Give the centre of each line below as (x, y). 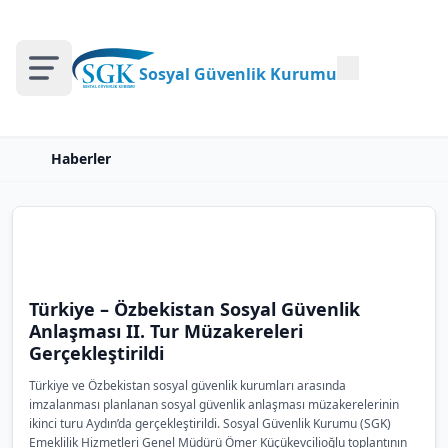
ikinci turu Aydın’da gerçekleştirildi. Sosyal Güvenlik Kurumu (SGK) (210, 423)
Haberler (81, 158)
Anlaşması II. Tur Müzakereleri (166, 331)
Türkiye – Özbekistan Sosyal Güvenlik (194, 309)
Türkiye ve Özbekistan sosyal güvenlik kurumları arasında (187, 385)
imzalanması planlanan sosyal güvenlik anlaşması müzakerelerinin (214, 404)
